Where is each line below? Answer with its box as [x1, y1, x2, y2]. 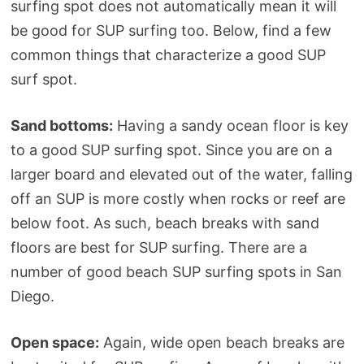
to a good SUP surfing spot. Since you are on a [10, 141, 332, 158]
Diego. [10, 287, 54, 305]
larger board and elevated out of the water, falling [10, 165, 353, 183]
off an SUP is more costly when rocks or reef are [10, 189, 345, 207]
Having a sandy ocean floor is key [112, 116, 349, 134]
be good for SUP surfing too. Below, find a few [10, 21, 331, 39]
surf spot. [10, 70, 77, 88]
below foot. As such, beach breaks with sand [10, 214, 319, 232]
